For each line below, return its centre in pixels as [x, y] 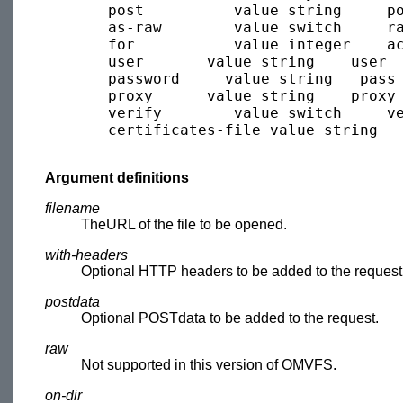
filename [72, 208]
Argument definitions [117, 177]
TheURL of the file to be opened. [184, 224]
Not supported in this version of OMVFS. [209, 364]
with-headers [86, 255]
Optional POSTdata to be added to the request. [230, 318]
